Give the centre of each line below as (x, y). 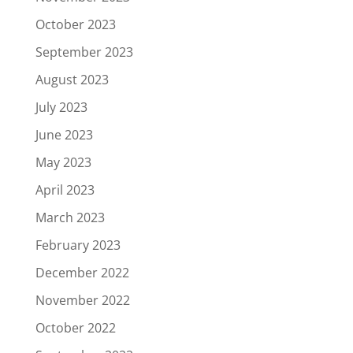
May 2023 (63, 163)
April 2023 (65, 190)
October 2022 (75, 328)
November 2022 (82, 301)
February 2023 (78, 245)
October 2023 (75, 25)
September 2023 (84, 52)
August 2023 (72, 80)
